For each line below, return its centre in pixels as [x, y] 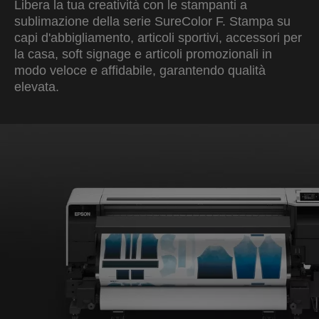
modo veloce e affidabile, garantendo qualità [140, 70]
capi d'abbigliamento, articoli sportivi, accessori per [158, 38]
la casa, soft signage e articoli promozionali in [143, 54]
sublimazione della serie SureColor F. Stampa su [152, 21]
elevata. [37, 87]
